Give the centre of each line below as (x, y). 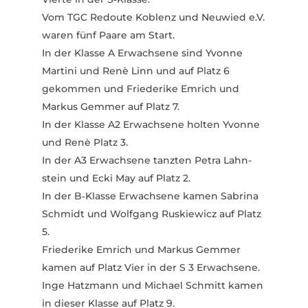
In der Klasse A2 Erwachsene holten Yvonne (151, 124)
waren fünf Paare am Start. (108, 35)
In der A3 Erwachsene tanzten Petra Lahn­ (146, 160)
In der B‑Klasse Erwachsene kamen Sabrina (150, 196)
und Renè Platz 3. (85, 142)
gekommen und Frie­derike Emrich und (140, 88)
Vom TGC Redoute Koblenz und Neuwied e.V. (153, 17)
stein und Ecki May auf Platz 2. (116, 178)
